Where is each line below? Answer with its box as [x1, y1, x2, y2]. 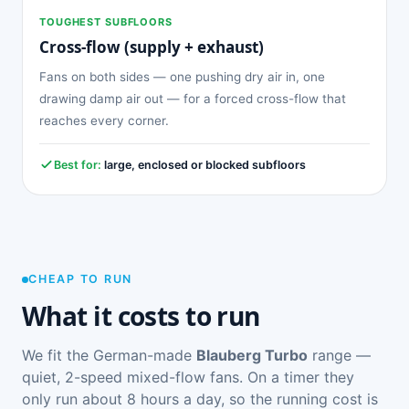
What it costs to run [22, 299, 260, 334]
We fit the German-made [22, 346, 196, 365]
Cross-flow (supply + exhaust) [39, 36, 264, 58]
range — [308, 346, 371, 365]
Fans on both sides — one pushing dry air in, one [39, 68, 325, 84]
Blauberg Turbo [196, 346, 308, 365]
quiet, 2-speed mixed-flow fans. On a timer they [22, 368, 354, 387]
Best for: [54, 157, 101, 172]
